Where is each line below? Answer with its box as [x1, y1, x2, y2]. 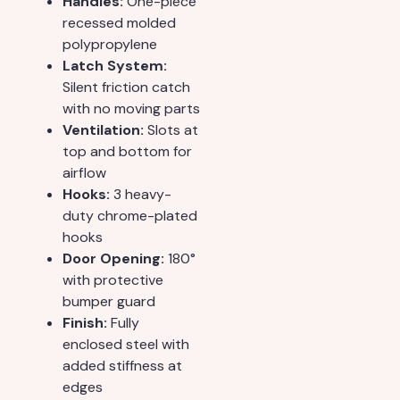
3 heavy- [110, 185, 171, 204]
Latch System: [62, 56, 167, 76]
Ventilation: [62, 121, 144, 140]
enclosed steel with [62, 335, 189, 354]
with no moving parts [62, 99, 200, 119]
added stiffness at [62, 356, 182, 376]
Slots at [144, 121, 198, 140]
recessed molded [62, 13, 176, 33]
